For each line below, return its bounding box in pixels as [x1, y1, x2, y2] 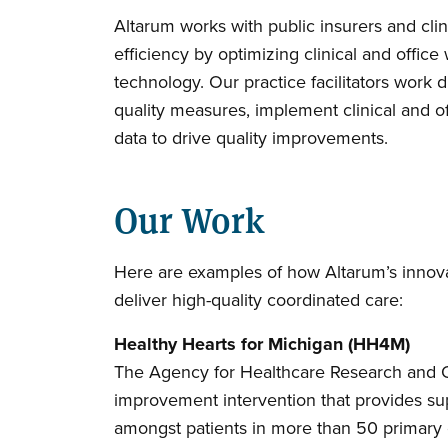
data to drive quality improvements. [114, 124, 393, 151]
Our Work [114, 193, 265, 243]
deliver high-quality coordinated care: [114, 286, 403, 313]
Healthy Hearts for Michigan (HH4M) [114, 330, 410, 357]
